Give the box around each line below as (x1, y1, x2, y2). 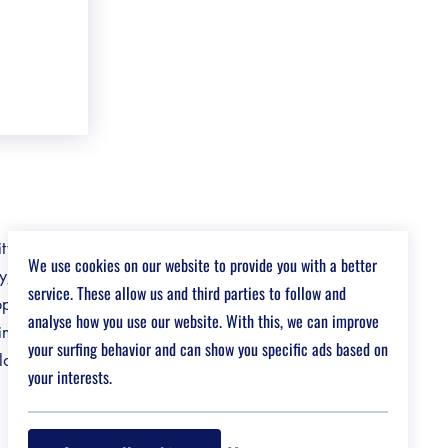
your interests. (28, 365, 112, 389)
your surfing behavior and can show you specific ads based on (28, 337, 388, 361)
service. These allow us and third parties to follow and (28, 281, 346, 305)
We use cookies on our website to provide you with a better (28, 253, 377, 277)
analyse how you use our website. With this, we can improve (28, 309, 379, 333)
